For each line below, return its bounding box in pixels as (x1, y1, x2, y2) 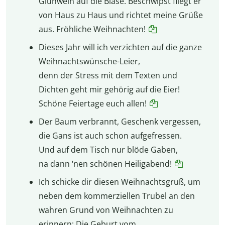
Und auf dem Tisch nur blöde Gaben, (38, 144, 178, 155)
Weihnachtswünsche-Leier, (38, 55, 140, 67)
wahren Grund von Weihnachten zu (38, 204, 173, 215)
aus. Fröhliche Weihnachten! (38, 23, 146, 35)
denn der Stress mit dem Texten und (38, 69, 177, 81)
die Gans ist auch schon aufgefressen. (38, 130, 182, 141)
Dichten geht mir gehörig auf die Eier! (38, 83, 180, 95)
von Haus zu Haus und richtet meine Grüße (38, 9, 203, 21)
